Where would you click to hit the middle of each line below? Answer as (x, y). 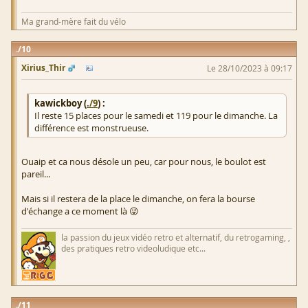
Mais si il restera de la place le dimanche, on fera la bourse (138, 198)
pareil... (36, 174)
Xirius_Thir (43, 67)
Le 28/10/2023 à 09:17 (250, 68)
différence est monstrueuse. (91, 128)
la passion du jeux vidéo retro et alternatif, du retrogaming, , (176, 237)
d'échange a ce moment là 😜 (80, 211)
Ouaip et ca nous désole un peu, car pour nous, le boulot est (144, 161)
